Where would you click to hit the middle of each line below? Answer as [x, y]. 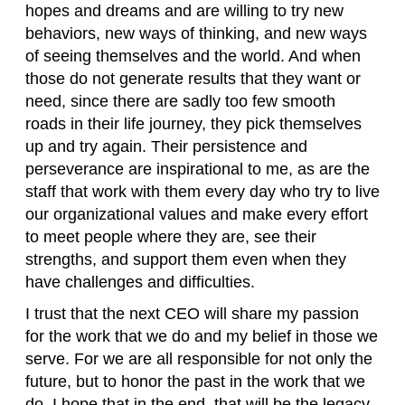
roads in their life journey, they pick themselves [193, 124]
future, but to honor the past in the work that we [195, 382]
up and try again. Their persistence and [166, 147]
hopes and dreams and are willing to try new [184, 11]
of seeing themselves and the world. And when [193, 57]
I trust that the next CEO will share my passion [192, 314]
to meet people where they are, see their [171, 237]
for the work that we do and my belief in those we [202, 337]
